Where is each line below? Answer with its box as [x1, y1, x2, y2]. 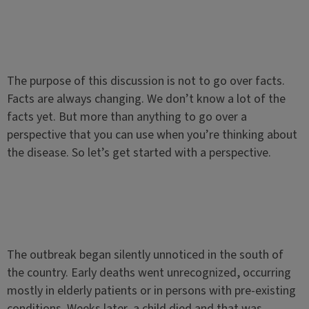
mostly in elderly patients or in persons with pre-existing [6, 282, 296, 299]
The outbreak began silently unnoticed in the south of [6, 246, 283, 263]
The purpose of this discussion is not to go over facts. [6, 72, 285, 90]
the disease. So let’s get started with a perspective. [6, 144, 271, 161]
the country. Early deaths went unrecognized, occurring [6, 264, 291, 281]
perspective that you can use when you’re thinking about [6, 126, 297, 143]
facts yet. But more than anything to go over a [6, 108, 247, 126]
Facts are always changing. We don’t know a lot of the [6, 90, 286, 108]
